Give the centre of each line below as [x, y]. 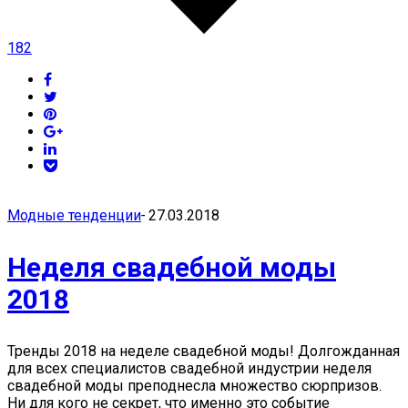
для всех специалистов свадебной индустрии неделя [189, 368]
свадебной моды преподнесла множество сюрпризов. [194, 386]
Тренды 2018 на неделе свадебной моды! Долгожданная [204, 351]
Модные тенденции [74, 215]
